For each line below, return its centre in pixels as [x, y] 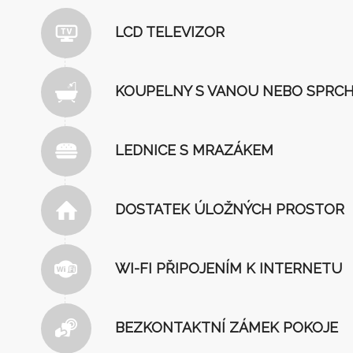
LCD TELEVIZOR [170, 32]
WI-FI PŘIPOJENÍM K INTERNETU [229, 269]
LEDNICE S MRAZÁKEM [194, 150]
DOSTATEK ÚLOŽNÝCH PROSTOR [230, 210]
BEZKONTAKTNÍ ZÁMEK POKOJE [227, 328]
